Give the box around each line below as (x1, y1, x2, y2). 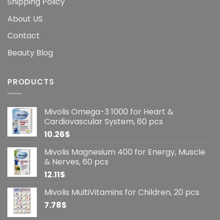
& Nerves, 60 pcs (44, 156, 109, 168)
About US (7, 13, 43, 25)
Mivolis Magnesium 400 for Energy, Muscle (44, 146, 205, 158)
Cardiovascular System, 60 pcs (44, 116, 163, 128)
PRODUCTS (7, 76, 55, 87)
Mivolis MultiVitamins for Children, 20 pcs (44, 187, 199, 198)
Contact (7, 30, 40, 42)
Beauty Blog (7, 47, 53, 58)
